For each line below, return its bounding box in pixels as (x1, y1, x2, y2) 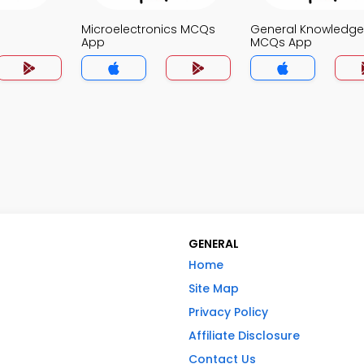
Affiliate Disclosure (188, 327, 300, 344)
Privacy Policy (188, 304, 268, 321)
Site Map (188, 280, 239, 297)
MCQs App (250, 34, 312, 50)
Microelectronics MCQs (81, 21, 215, 37)
